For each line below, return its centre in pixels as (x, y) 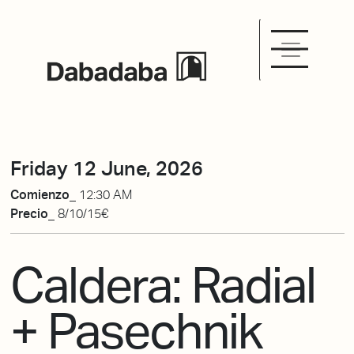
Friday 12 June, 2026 (106, 168)
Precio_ (34, 214)
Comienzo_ (44, 195)
